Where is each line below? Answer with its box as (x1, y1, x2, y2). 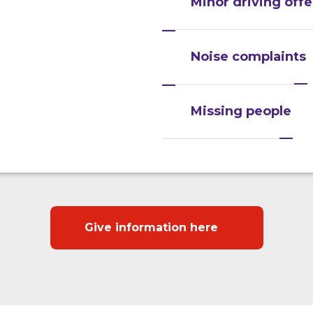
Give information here (84, 221, 218, 235)
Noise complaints (191, 49, 306, 65)
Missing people (191, 103, 291, 119)
